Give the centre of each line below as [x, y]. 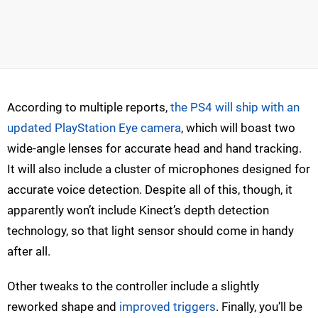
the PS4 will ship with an [235, 108]
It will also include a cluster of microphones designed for [159, 169]
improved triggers [168, 307]
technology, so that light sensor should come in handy [150, 231]
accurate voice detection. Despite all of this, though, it [150, 190]
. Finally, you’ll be [259, 307]
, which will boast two [238, 128]
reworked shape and [63, 307]
